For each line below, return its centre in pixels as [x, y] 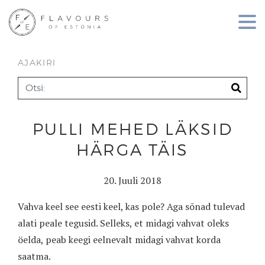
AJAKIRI [37, 63]
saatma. [34, 256]
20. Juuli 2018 [132, 180]
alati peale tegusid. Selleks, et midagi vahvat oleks [123, 223]
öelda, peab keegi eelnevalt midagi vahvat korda [119, 239]
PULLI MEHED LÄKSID [132, 129]
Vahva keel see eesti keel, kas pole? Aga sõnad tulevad [131, 206]
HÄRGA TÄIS [132, 150]
